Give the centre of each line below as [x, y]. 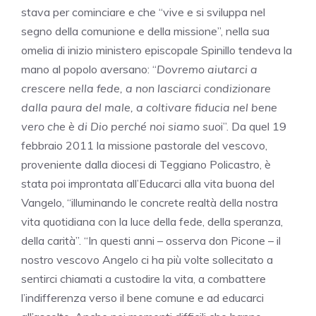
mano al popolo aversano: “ [89, 69]
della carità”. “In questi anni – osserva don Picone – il [151, 241]
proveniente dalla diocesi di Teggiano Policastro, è [146, 165]
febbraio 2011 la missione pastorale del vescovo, [144, 146]
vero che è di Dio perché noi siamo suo [121, 127]
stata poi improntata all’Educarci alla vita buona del [148, 184]
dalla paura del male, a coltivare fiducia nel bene [149, 108]
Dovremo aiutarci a [207, 69]
